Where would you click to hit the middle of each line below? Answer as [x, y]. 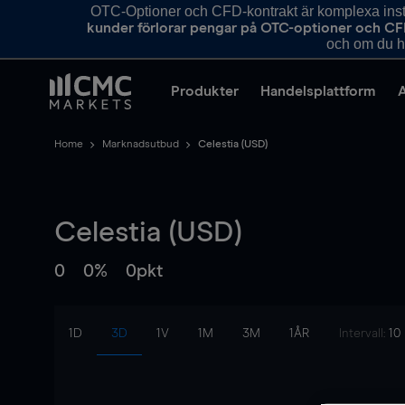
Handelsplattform [318, 91]
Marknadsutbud [141, 145]
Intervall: [364, 334]
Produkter [205, 91]
